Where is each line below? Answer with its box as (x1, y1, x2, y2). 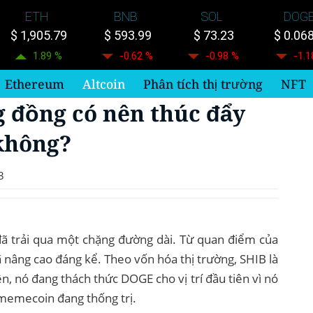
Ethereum (5, 75, 65, 92)
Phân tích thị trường (143, 75, 263, 92)
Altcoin (82, 75, 126, 92)
